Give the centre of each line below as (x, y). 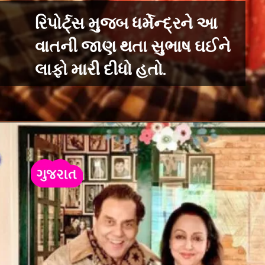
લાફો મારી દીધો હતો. (102, 70)
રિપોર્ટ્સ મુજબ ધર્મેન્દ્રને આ (126, 24)
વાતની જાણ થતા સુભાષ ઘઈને (132, 47)
